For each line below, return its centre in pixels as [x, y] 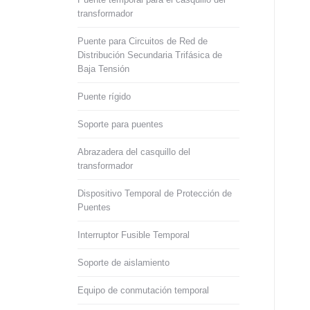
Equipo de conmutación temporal [143, 290]
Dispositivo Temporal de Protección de [155, 193]
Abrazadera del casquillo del [134, 152]
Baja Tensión [103, 69]
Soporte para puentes [120, 124]
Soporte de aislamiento [124, 263]
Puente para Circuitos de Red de [143, 41]
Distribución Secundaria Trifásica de [150, 55]
